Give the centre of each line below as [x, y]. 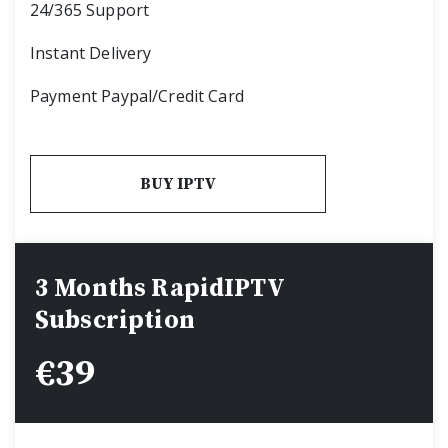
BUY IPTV [178, 183]
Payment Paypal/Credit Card [137, 95]
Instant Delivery [91, 52]
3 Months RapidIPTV [159, 288]
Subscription [115, 320]
